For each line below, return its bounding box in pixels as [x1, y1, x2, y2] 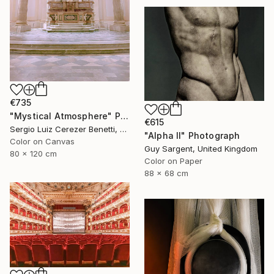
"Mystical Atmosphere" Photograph [120, 111, 128, 122]
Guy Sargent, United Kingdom [144, 144, 257, 154]
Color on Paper [144, 156, 202, 166]
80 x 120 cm [10, 149, 57, 159]
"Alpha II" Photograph [144, 130, 240, 141]
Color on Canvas [10, 136, 75, 147]
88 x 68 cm [144, 168, 188, 179]
